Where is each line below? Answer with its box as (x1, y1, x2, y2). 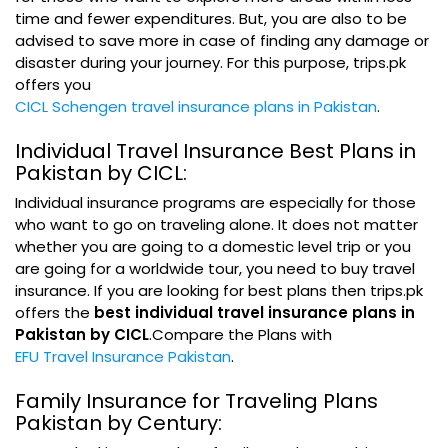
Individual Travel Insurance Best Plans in (15, 137, 416, 165)
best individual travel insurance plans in (94, 302, 415, 323)
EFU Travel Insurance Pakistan (15, 346, 231, 367)
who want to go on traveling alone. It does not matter (15, 214, 418, 235)
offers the (15, 302, 94, 323)
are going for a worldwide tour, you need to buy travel (15, 258, 415, 279)
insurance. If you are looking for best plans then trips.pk (15, 280, 423, 301)
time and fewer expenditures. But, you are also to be (15, 8, 407, 29)
